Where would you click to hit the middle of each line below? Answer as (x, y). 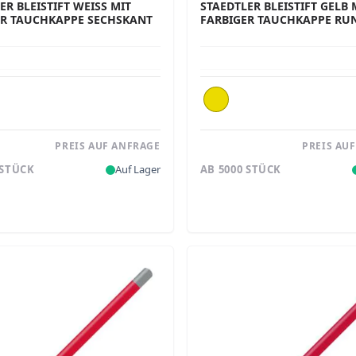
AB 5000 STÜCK (241, 170)
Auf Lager (137, 170)
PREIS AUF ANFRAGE (108, 145)
